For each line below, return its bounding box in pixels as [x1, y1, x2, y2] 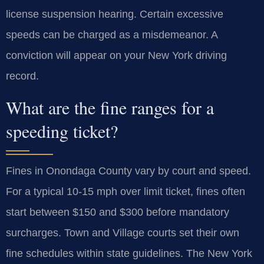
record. [6, 70, 39, 82]
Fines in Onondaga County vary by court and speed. [6, 164, 251, 177]
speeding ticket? [6, 118, 118, 143]
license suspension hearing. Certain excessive [6, 8, 223, 21]
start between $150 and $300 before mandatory [6, 206, 229, 218]
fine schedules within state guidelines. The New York [6, 247, 252, 259]
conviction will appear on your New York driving [6, 49, 227, 62]
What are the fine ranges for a [6, 95, 214, 119]
